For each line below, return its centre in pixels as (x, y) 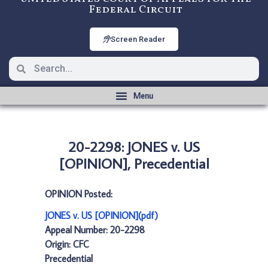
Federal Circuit (135, 10)
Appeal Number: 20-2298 (95, 230)
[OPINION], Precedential (134, 163)
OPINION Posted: (79, 194)
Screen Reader (138, 39)
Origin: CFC (67, 244)
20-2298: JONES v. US (134, 146)
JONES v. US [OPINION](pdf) (101, 215)
